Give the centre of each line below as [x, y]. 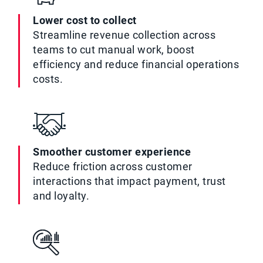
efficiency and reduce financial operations [136, 64]
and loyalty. [61, 196]
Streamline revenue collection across [124, 35]
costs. [48, 79]
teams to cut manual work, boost [114, 50]
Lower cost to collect [85, 20]
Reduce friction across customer [113, 166]
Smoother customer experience [112, 152]
